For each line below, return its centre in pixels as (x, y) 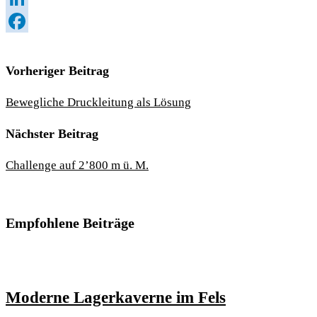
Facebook (30, 43)
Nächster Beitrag (52, 133)
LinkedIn (29, 21)
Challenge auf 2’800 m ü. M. (77, 165)
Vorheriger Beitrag (57, 70)
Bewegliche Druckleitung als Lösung (98, 102)
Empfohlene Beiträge (70, 223)
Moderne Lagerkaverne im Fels (116, 297)
